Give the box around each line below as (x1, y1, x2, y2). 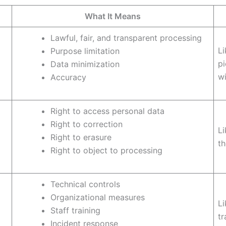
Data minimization (50, 59, 120, 69)
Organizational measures (50, 192, 145, 202)
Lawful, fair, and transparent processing (50, 32, 202, 43)
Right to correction (50, 119, 123, 129)
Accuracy (50, 72, 86, 82)
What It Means (85, 11, 141, 21)
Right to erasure (50, 132, 111, 142)
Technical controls (50, 179, 120, 189)
